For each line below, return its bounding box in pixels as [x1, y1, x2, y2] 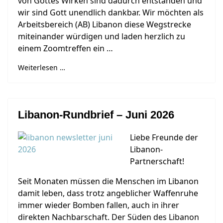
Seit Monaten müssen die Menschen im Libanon [18, 176, 199, 187]
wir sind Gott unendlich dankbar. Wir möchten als [18, 7, 204, 18]
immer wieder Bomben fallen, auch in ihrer [18, 200, 179, 211]
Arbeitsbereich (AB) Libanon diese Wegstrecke [18, 19, 191, 30]
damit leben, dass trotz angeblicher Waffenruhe [18, 188, 198, 199]
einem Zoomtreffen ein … [18, 43, 113, 54]
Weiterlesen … [18, 63, 65, 72]
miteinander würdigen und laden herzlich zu [18, 31, 185, 42]
